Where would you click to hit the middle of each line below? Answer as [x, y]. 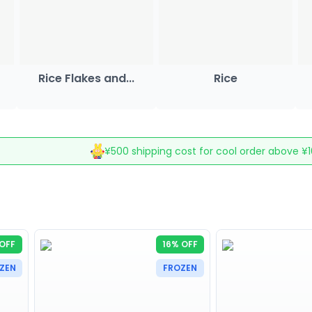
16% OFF [180, 244]
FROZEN [180, 267]
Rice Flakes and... [86, 78]
